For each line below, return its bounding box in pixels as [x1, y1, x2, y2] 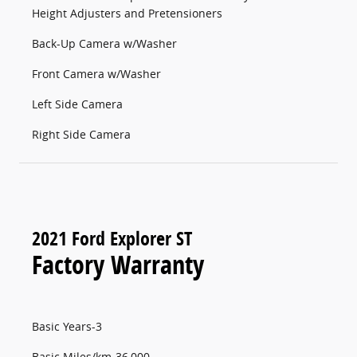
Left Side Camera [32, 96, 123, 112]
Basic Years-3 [32, 319, 102, 335]
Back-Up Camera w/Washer [32, 36, 177, 52]
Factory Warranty [32, 247, 204, 283]
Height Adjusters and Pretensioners [32, 6, 222, 22]
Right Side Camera [32, 127, 131, 143]
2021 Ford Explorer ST [32, 226, 192, 252]
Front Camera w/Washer [32, 66, 161, 82]
